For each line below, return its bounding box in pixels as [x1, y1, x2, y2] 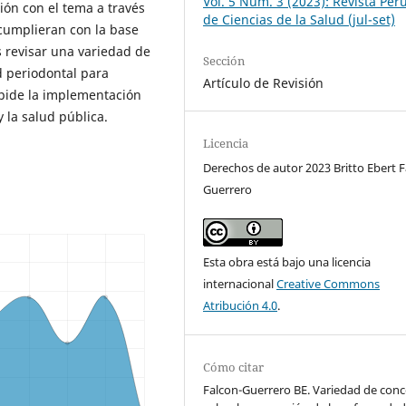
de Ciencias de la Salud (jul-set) [203, 10, 396, 28]
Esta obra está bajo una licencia [203, 254, 372, 271]
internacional [203, 275, 277, 293]
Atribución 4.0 [203, 297, 278, 314]
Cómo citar [203, 359, 265, 376]
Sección [203, 52, 246, 69]
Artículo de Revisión [203, 73, 324, 92]
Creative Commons [276, 275, 381, 293]
